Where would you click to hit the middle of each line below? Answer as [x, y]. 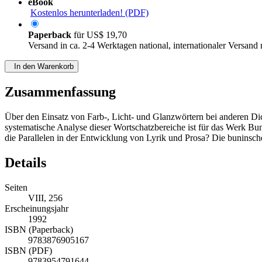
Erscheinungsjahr [37, 209]
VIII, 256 [45, 198]
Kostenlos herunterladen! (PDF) [89, 13]
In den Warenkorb [42, 67]
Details [25, 163]
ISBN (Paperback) [39, 230]
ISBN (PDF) [28, 251]
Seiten [16, 188]
